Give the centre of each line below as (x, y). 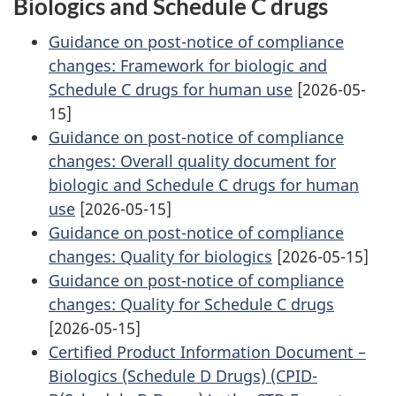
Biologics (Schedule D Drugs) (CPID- (183, 376)
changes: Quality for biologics (160, 257)
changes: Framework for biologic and (188, 66)
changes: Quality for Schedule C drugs (191, 305)
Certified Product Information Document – (207, 352)
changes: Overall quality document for (192, 161)
